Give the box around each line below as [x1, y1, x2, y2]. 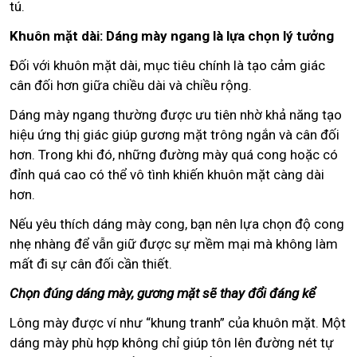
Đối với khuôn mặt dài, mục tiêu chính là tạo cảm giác [10, 57, 325, 73]
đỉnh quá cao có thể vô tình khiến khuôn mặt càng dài [10, 166, 324, 182]
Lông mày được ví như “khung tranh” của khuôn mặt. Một [10, 314, 346, 331]
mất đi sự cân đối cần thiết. [10, 255, 172, 272]
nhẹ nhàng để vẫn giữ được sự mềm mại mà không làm [10, 235, 338, 252]
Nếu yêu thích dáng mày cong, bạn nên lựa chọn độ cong [10, 215, 344, 232]
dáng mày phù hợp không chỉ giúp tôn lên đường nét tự [10, 334, 334, 351]
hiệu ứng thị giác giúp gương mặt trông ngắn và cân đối [10, 126, 339, 143]
